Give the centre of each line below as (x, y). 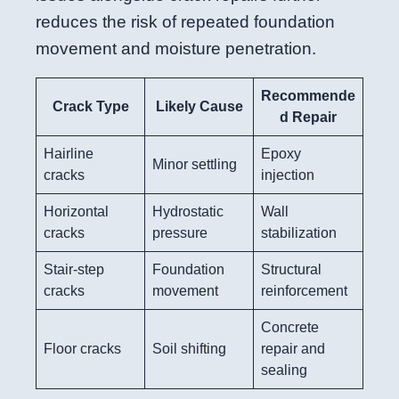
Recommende (308, 96)
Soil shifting (189, 349)
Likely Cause (199, 107)
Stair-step (74, 270)
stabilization (299, 233)
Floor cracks (82, 349)
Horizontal (76, 212)
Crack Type (90, 107)
